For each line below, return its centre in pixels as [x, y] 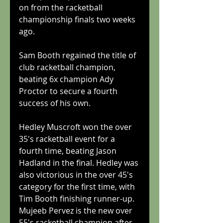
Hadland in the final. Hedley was [80, 163]
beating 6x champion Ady [67, 79]
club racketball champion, [68, 67]
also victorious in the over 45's [77, 174]
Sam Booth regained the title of [78, 55]
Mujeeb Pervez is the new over [77, 210]
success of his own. [55, 103]
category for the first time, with [78, 186]
